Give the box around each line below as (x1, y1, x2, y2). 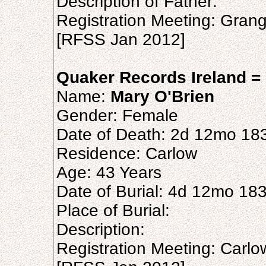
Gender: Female (56, 106, 178, 125)
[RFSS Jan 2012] (56, 30, 185, 49)
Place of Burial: (56, 201, 170, 220)
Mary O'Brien (110, 87, 214, 106)
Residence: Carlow (56, 144, 197, 163)
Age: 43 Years (56, 163, 161, 182)
